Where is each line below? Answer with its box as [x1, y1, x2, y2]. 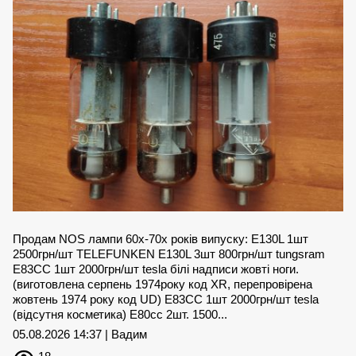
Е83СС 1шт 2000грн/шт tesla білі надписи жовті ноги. [13, 262, 299, 277]
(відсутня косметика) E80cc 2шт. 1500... [13, 308, 227, 322]
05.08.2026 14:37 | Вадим [13, 327, 147, 342]
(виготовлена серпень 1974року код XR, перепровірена [13, 277, 312, 292]
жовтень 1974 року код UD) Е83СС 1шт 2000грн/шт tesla [13, 292, 319, 307]
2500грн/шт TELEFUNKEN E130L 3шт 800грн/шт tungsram [13, 247, 325, 261]
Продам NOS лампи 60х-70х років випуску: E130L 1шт [13, 232, 308, 246]
